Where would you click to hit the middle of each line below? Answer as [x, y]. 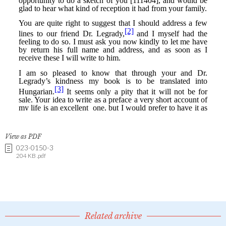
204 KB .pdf [31, 155]
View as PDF [23, 136]
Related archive [113, 216]
